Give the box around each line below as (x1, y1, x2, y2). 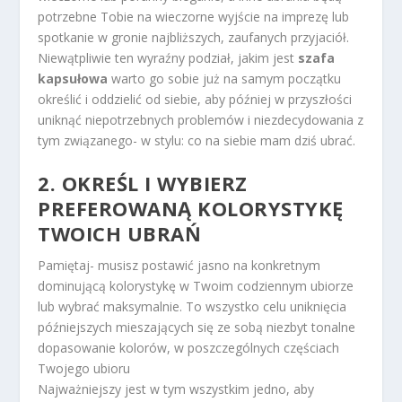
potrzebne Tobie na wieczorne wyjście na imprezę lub (38, 7, 350, 25)
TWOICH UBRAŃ (38, 220, 202, 248)
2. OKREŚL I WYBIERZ (38, 170, 248, 197)
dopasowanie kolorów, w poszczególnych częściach (38, 339, 340, 357)
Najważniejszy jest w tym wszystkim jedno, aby (38, 380, 315, 398)
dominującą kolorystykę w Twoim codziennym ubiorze (38, 277, 354, 295)
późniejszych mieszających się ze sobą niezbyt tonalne (38, 319, 356, 336)
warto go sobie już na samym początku (111, 69, 342, 87)
